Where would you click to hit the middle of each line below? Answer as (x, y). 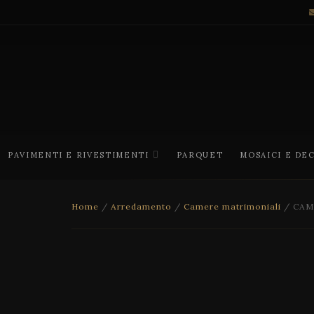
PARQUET (200, 155)
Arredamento (141, 206)
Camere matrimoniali (232, 206)
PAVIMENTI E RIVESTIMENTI (78, 155)
